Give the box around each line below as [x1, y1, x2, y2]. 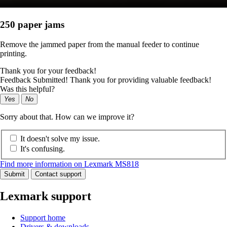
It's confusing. [20, 144, 65, 154]
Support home [20, 213, 65, 222]
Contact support [35, 170, 82, 178]
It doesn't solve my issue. [20, 134, 100, 143]
